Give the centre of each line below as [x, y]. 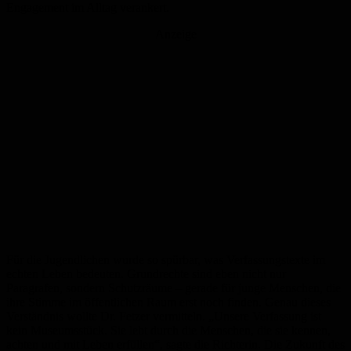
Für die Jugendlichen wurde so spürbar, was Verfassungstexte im [166, 260]
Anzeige [175, 34]
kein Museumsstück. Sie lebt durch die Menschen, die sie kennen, [168, 331]
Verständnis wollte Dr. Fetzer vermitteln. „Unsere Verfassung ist [164, 317]
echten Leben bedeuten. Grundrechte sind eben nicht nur [146, 274]
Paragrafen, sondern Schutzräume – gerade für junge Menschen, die [174, 288]
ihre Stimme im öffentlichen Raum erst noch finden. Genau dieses [168, 302]
